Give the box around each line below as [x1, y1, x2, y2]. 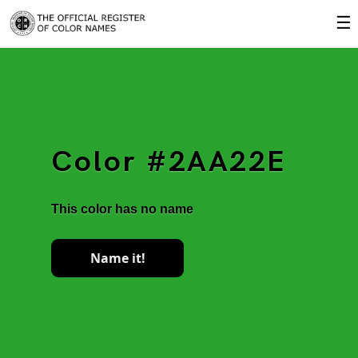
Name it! [89, 249, 145, 267]
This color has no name [51, 202, 193, 216]
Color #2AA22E [51, 145, 286, 180]
